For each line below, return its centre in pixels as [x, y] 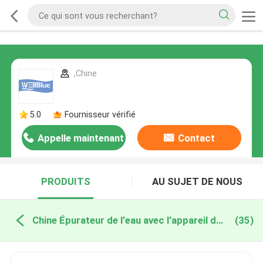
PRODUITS [65, 182]
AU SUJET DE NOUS [198, 182]
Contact [196, 138]
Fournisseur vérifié [100, 115]
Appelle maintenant [81, 138]
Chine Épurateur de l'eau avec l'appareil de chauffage [219, 220]
